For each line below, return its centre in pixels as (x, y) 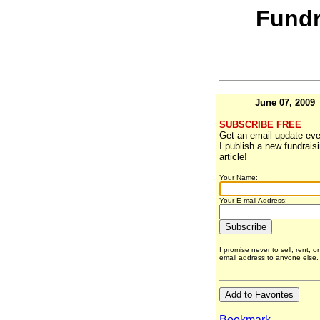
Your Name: (238, 178)
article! (233, 157)
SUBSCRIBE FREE (260, 125)
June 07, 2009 (285, 103)
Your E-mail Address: (253, 201)
